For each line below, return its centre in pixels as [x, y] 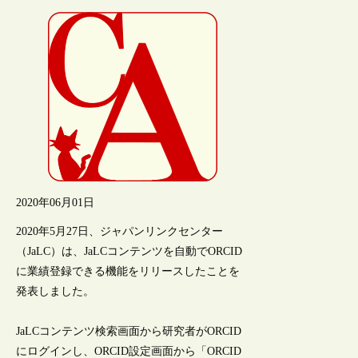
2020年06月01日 [56, 202]
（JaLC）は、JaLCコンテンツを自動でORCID [129, 251]
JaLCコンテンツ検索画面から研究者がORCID [129, 331]
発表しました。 [56, 291]
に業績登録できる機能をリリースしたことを [128, 271]
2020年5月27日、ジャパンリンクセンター [120, 231]
